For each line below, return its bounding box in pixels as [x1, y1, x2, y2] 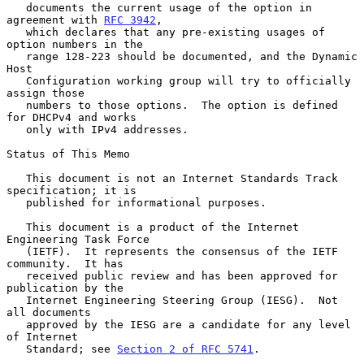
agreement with [6, 13, 104, 26]
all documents [6, 305, 91, 318]
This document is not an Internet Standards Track [6, 171, 26, 184]
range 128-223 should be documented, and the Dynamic [6, 50, 26, 63]
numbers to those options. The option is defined [6, 98, 26, 111]
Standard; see [26, 342, 117, 355]
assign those [6, 86, 84, 99]
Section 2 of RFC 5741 [117, 342, 253, 355]
